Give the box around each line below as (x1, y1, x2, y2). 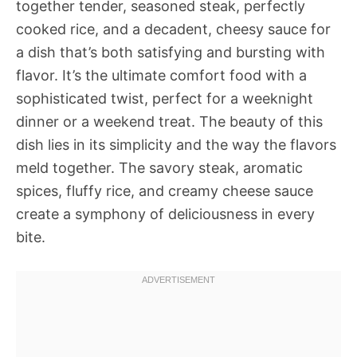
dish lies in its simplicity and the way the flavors (16, 136, 336, 153)
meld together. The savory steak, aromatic (16, 159, 303, 176)
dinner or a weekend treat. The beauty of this (16, 113, 323, 130)
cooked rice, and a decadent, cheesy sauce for (16, 21, 331, 37)
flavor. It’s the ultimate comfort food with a (16, 67, 307, 84)
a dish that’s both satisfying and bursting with (16, 44, 325, 61)
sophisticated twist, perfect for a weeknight (16, 90, 313, 107)
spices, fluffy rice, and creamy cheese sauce (16, 182, 313, 199)
